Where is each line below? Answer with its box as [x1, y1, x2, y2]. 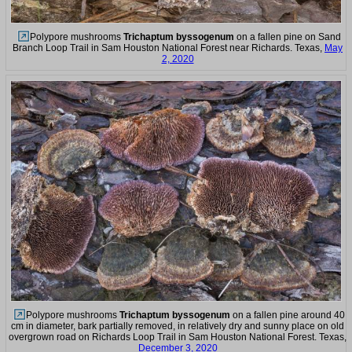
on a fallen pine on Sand [233, 31, 341, 43]
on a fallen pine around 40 [229, 309, 345, 321]
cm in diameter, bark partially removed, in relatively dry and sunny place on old [11, 320, 344, 332]
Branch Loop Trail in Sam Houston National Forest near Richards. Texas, [13, 42, 324, 54]
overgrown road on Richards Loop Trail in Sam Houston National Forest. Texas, [9, 331, 346, 343]
